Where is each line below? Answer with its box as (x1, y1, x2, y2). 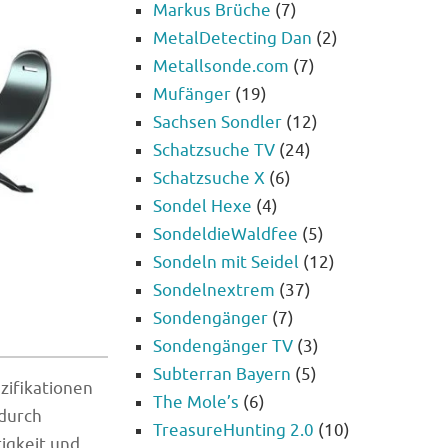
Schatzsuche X (153, 168, 265, 190)
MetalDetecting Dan (153, 28, 312, 50)
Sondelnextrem (153, 280, 275, 302)
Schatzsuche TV (153, 140, 275, 162)
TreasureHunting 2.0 (153, 420, 314, 442)
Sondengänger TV (153, 336, 293, 358)
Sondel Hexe (153, 196, 252, 218)
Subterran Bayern (153, 364, 291, 386)
